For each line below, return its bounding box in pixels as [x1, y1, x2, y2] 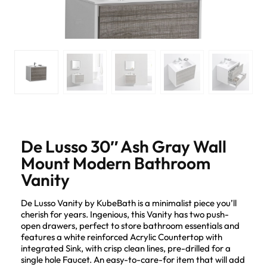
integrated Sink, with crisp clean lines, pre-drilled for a [21, 242, 231, 254]
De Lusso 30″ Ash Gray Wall [21, 135, 226, 157]
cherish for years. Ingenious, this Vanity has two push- [21, 208, 229, 220]
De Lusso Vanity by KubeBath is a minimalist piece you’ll [21, 197, 237, 209]
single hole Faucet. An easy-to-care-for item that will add [21, 253, 245, 265]
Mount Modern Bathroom [21, 152, 210, 173]
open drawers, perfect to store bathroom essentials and [21, 219, 240, 231]
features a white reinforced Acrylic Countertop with [21, 231, 222, 243]
